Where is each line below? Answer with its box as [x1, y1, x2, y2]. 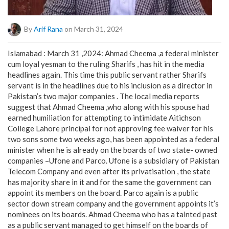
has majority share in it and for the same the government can [8, 177, 211, 187]
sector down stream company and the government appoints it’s [8, 199, 219, 208]
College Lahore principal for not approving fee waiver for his [8, 124, 213, 133]
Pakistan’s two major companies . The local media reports [8, 91, 199, 101]
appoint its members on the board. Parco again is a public [8, 188, 198, 197]
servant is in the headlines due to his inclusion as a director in [8, 81, 213, 90]
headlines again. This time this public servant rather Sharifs [8, 70, 207, 79]
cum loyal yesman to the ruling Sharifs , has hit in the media [8, 59, 204, 68]
